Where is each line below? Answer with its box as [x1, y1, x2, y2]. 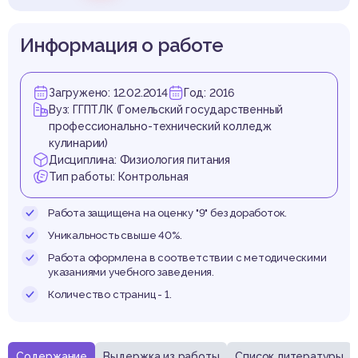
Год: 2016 [183, 86, 235, 100]
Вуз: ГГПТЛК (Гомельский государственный [49, 103, 284, 117]
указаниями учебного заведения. [48, 266, 215, 279]
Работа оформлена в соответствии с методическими [48, 252, 327, 265]
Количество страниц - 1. [48, 288, 172, 301]
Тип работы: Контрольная [49, 170, 189, 184]
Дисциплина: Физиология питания [49, 153, 230, 167]
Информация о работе [20, 34, 223, 58]
